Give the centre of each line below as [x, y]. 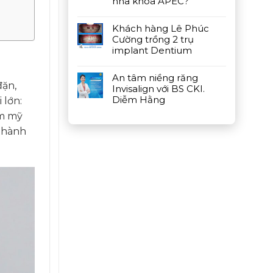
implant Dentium [152, 50]
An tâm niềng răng [155, 78]
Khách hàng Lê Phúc [161, 28]
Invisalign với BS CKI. [158, 89]
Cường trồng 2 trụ [153, 39]
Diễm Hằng [139, 100]
